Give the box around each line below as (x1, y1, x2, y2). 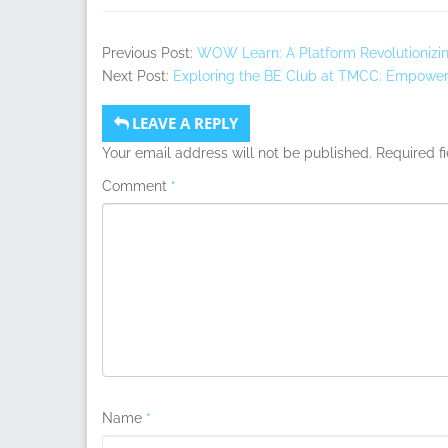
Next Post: (102, 67, 173, 84)
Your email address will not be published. (102, 144, 372, 161)
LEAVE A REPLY (132, 112, 238, 133)
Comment (102, 177, 171, 194)
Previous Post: (102, 44, 197, 61)
